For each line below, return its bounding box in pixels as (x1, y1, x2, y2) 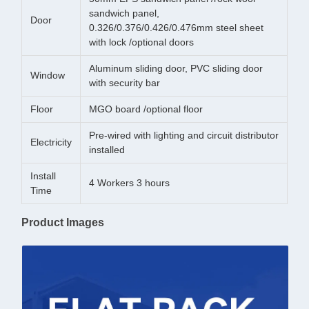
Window (30, 70, 65, 81)
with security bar (89, 77, 160, 88)
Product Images (21, 217, 104, 228)
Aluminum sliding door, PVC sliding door (89, 63, 263, 74)
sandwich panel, (89, 8, 159, 19)
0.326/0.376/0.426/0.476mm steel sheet (89, 22, 263, 33)
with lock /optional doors (89, 37, 194, 48)
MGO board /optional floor (89, 103, 203, 114)
